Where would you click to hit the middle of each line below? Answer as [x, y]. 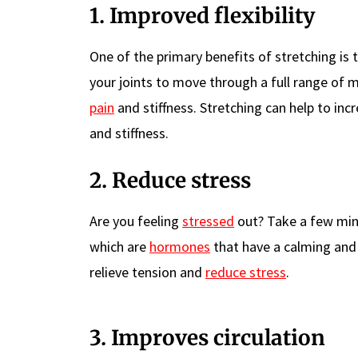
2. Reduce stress [170, 180]
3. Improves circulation [210, 337]
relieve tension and [147, 272]
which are [119, 246]
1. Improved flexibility [202, 15]
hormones [180, 246]
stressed [208, 221]
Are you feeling [136, 221]
